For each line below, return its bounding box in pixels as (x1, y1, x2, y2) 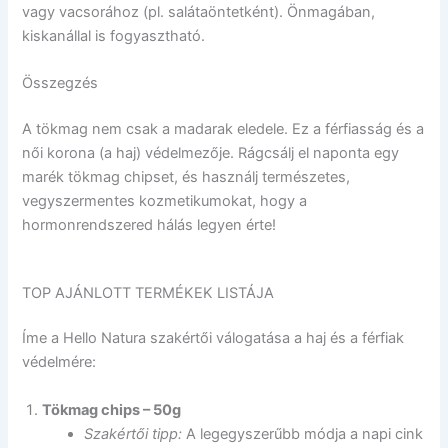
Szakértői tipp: (84, 424, 183, 443)
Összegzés (22, 74, 99, 93)
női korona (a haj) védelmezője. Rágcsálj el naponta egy (22, 144, 400, 163)
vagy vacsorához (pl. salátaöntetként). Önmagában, (22, 3, 376, 22)
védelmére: (22, 353, 97, 372)
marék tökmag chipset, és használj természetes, (22, 168, 351, 187)
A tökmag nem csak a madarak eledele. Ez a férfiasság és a (22, 120, 425, 139)
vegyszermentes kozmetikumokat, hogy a (22, 192, 308, 211)
